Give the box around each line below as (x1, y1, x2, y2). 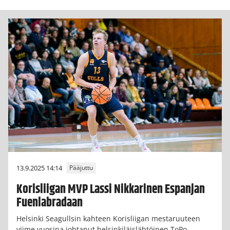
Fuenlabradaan (16, 193, 83, 212)
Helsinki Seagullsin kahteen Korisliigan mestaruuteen (16, 213, 200, 223)
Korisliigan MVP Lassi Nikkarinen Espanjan (16, 180, 205, 199)
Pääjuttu (69, 163, 93, 172)
